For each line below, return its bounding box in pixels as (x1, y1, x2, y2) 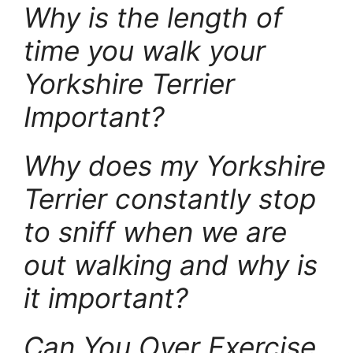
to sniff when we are (24, 214, 287, 248)
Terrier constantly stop (24, 181, 316, 215)
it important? (24, 281, 188, 314)
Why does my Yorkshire (24, 148, 325, 182)
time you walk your (24, 33, 266, 67)
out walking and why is (24, 247, 318, 281)
